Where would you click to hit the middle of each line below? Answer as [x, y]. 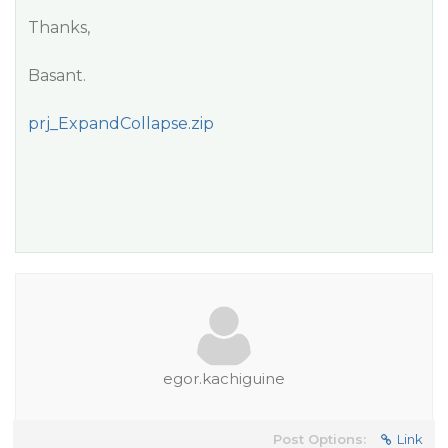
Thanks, [59, 27]
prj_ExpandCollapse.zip [121, 123]
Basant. [57, 75]
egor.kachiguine [224, 378]
